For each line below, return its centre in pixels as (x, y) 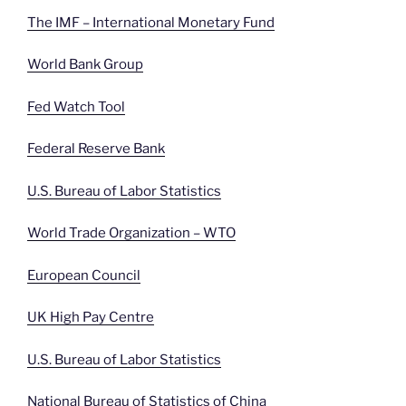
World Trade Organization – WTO (131, 233)
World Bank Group (85, 65)
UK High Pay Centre (91, 318)
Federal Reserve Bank (96, 149)
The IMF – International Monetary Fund (151, 22)
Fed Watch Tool (76, 106)
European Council (84, 275)
